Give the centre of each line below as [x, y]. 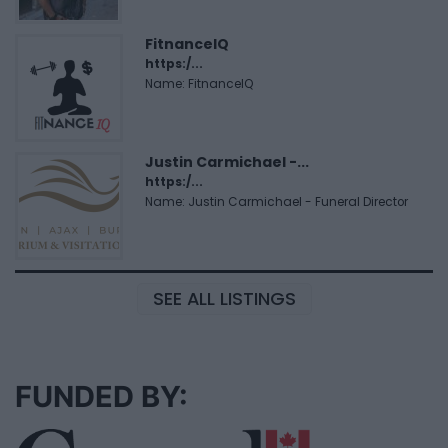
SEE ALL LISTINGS [224, 299]
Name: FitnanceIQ [199, 84]
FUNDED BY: [101, 397]
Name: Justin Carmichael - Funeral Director [276, 202]
